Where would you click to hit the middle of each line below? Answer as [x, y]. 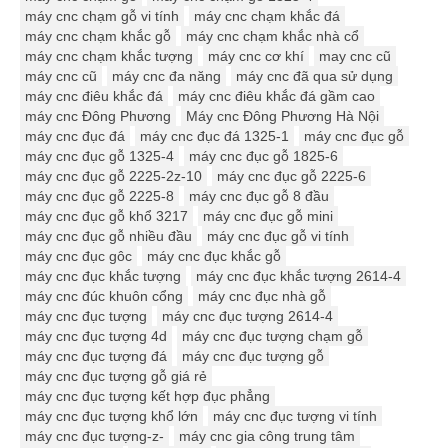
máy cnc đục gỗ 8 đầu [259, 195]
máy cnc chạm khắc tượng [109, 55]
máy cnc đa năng [166, 75]
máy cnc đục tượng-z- [94, 435]
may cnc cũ [355, 55]
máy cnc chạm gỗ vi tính [102, 15]
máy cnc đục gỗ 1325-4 [99, 155]
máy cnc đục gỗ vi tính [278, 235]
